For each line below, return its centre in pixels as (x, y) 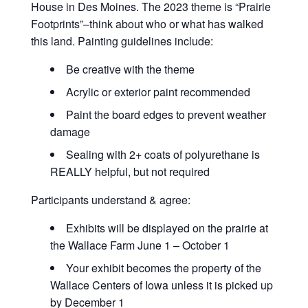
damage (70, 131)
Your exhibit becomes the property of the (163, 267)
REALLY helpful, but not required (130, 171)
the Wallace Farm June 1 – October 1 (140, 245)
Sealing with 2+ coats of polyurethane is (163, 154)
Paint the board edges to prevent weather (166, 114)
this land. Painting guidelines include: (122, 41)
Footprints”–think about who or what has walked (147, 23)
